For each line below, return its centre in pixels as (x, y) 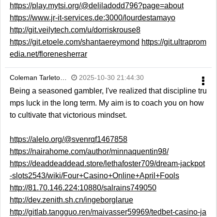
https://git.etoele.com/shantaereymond (74, 42)
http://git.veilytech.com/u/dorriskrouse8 (75, 30)
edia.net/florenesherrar (48, 54)
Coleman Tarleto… (38, 78)
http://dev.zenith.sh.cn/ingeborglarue (71, 200)
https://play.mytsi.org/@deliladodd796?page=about (96, 6)
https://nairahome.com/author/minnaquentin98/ (89, 152)
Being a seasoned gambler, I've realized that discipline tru (108, 91)
